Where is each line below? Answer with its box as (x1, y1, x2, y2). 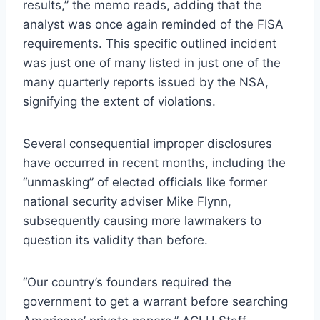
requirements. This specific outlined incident (23, 36, 276, 51)
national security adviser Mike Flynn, (23, 194, 231, 209)
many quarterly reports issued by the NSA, (23, 74, 269, 89)
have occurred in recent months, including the (23, 155, 286, 170)
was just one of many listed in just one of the (23, 55, 281, 70)
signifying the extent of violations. (23, 94, 216, 109)
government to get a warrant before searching (23, 294, 288, 309)
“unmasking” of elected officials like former (23, 174, 267, 189)
